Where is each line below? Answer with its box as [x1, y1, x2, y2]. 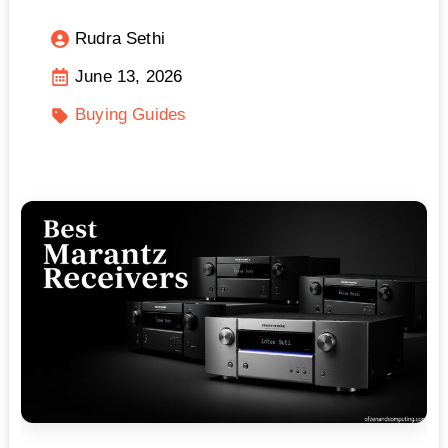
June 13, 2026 [75, 67, 183, 87]
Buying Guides [75, 105, 187, 125]
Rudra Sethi [75, 29, 165, 49]
